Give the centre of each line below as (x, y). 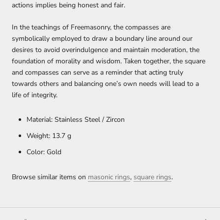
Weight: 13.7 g (49, 136)
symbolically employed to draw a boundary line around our (102, 39)
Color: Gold (44, 152)
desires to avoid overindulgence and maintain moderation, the (106, 50)
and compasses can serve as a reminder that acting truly (97, 73)
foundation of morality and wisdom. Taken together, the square (109, 61)
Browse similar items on (50, 177)
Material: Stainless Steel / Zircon (76, 120)
